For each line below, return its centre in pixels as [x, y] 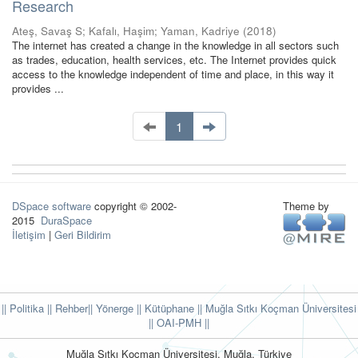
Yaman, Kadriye [200, 31]
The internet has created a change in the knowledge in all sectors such [175, 45]
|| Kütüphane [164, 308]
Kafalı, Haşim [121, 31]
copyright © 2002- [134, 206]
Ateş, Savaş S [47, 31]
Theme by [307, 206]
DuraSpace [66, 220]
